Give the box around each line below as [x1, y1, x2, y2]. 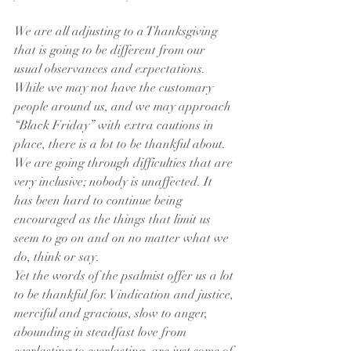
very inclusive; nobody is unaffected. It [14, 174, 215, 190]
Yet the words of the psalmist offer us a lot [14, 268, 237, 284]
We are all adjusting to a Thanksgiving [14, 24, 221, 39]
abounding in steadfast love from [14, 324, 190, 340]
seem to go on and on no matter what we [14, 230, 232, 246]
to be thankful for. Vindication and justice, [14, 287, 237, 302]
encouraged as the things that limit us [14, 212, 214, 227]
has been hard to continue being [14, 193, 186, 208]
